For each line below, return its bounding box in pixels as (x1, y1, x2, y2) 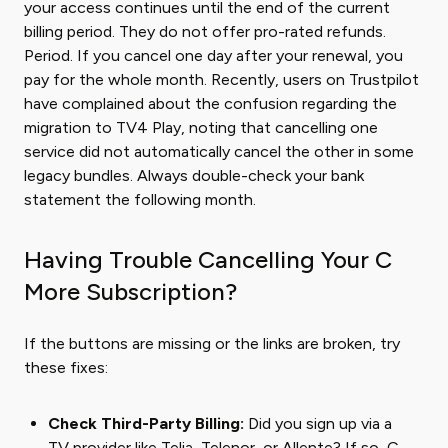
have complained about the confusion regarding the (24, 94, 397, 113)
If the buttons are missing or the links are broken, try (24, 334, 400, 353)
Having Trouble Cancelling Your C (24, 245, 392, 274)
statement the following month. (24, 190, 256, 209)
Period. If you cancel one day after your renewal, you (24, 46, 403, 65)
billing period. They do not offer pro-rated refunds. (24, 22, 386, 41)
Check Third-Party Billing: (48, 414, 244, 433)
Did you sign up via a (244, 414, 392, 433)
